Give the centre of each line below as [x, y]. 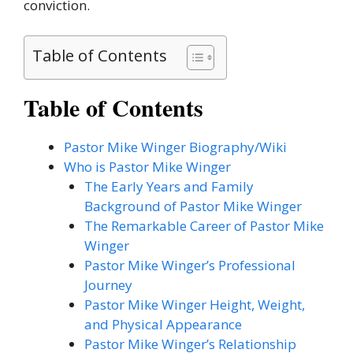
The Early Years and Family [169, 186]
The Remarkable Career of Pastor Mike [204, 225]
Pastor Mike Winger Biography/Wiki [175, 147]
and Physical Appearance [163, 324]
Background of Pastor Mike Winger [193, 206]
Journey [108, 284]
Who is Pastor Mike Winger [147, 166]
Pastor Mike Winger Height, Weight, [194, 304]
